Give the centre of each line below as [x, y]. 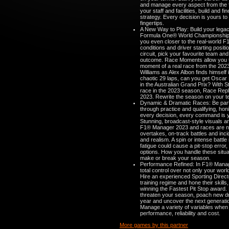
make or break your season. [175, 158]
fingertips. [152, 23]
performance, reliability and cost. [180, 213]
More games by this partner [154, 225]
